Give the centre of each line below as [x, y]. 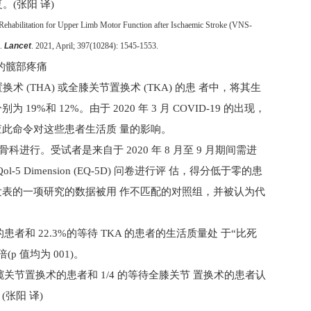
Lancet [18, 46]
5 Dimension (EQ [53, 171]
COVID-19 [198, 108]
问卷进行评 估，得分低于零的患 [188, 171]
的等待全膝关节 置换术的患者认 [192, 275]
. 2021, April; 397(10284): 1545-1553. [95, 46]
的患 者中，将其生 [218, 87]
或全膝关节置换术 [101, 87]
